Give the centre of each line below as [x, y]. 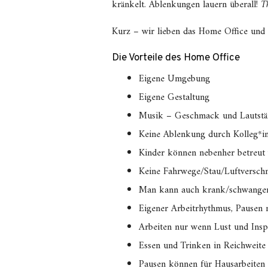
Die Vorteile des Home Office [176, 58]
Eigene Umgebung [174, 79]
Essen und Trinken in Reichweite [202, 246]
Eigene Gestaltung [174, 98]
